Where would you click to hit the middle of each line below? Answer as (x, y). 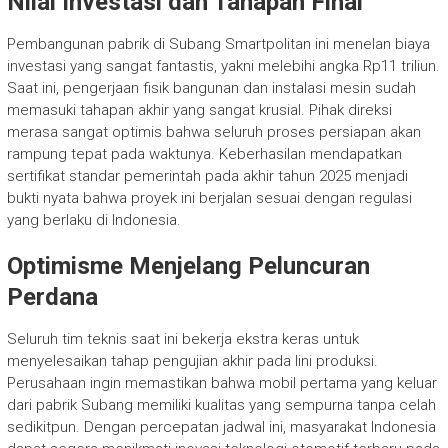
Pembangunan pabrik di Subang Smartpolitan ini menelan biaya (218, 43)
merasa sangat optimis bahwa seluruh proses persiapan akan (213, 131)
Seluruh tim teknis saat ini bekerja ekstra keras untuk (182, 338)
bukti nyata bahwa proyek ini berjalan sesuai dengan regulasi (209, 197)
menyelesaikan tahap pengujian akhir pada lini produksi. (192, 360)
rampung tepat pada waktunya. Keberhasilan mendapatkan (204, 153)
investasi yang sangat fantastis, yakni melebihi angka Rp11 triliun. (223, 65)
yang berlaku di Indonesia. (93, 219)
